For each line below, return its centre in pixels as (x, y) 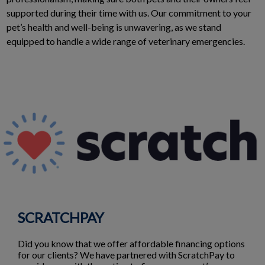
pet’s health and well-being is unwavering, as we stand (114, 27)
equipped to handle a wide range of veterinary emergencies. (126, 41)
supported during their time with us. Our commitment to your (129, 13)
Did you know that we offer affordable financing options (131, 244)
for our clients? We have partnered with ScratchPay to (126, 255)
